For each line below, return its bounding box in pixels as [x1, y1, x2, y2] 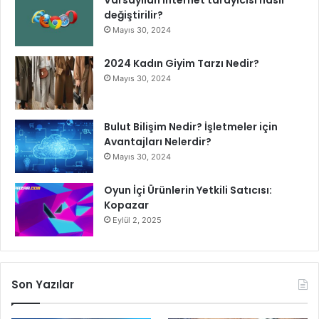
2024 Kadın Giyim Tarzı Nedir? [104, 56, 259, 70]
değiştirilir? [104, 7, 163, 22]
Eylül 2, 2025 [113, 214, 162, 225]
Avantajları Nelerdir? [104, 134, 211, 149]
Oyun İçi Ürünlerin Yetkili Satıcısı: [104, 182, 272, 197]
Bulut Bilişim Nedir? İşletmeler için [104, 119, 278, 134]
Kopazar [104, 197, 149, 212]
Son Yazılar [11, 276, 74, 292]
